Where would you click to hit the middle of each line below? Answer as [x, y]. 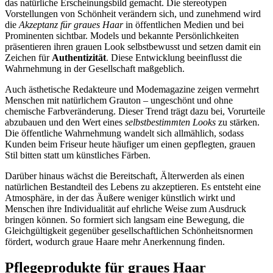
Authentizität [79, 57]
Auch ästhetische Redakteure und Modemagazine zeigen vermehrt [132, 89]
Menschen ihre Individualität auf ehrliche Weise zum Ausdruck [126, 208]
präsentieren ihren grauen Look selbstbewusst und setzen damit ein [133, 46]
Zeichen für [28, 57]
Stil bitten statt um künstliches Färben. [78, 155]
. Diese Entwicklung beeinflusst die [174, 57]
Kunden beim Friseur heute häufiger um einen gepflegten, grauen [130, 144]
